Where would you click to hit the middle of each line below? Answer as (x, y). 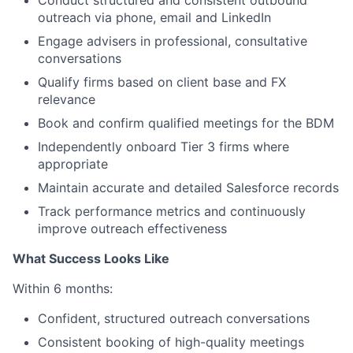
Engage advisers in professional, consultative (173, 41)
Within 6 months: (63, 288)
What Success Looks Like (91, 258)
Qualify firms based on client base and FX (162, 82)
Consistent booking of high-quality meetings (171, 342)
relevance (67, 99)
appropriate (73, 163)
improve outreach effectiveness (132, 228)
